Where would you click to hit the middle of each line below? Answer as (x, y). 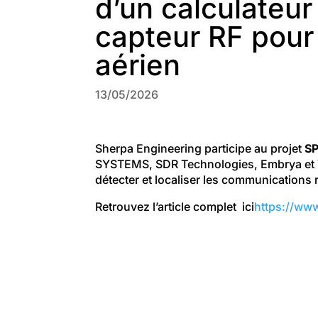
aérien (138, 65)
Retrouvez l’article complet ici (175, 206)
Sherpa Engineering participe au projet (200, 148)
